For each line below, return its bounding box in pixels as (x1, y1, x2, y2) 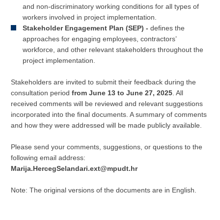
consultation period (11, 89, 72, 97)
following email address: (11, 154, 86, 162)
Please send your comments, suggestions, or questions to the (11, 143, 203, 151)
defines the (150, 24, 185, 32)
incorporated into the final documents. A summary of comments (11, 110, 207, 118)
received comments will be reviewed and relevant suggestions (11, 100, 203, 108)
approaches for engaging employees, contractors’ (23, 35, 177, 43)
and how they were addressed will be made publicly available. (11, 121, 202, 129)
